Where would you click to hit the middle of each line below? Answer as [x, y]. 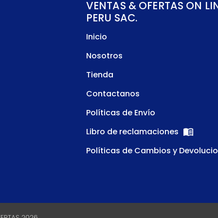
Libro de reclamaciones [133, 132]
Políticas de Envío [120, 113]
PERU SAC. [112, 18]
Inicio [96, 37]
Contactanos [113, 94]
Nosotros [104, 56]
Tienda [100, 75]
